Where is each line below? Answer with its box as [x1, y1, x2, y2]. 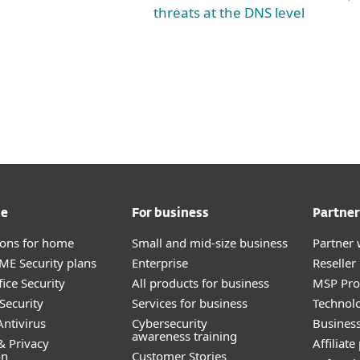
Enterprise [132, 255, 188, 271]
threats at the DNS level [153, 3, 305, 22]
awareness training [132, 328, 237, 344]
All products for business [132, 275, 269, 291]
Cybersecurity [132, 315, 207, 331]
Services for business [132, 295, 247, 311]
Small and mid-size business [132, 235, 288, 251]
